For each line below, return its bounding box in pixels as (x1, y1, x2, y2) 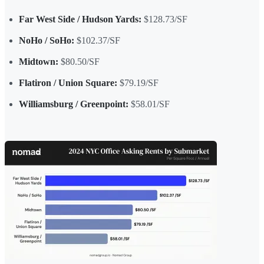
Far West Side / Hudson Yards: (19, 14, 141, 24)
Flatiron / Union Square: (19, 77, 117, 88)
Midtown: (19, 56, 58, 67)
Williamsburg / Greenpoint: (19, 98, 128, 109)
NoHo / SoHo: (19, 35, 74, 45)
